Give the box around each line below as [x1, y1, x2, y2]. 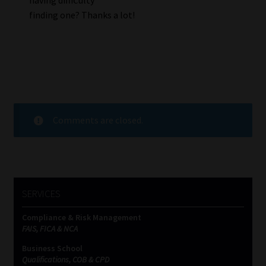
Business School [21, 243, 83, 254]
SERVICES [21, 186, 61, 200]
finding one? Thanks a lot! [28, 8, 135, 21]
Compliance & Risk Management [21, 212, 141, 223]
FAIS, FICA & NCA [21, 223, 78, 235]
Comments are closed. [52, 113, 143, 126]
